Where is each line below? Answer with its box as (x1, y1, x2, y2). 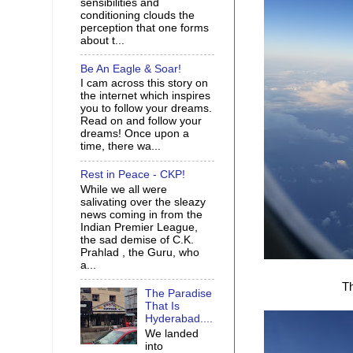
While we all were (80, 184, 167, 195)
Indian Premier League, (80, 221, 198, 233)
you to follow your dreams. (80, 102, 212, 115)
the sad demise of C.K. (80, 234, 194, 246)
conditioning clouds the (80, 9, 195, 21)
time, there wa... (80, 140, 161, 153)
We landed (145, 327, 199, 340)
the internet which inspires (80, 90, 210, 102)
